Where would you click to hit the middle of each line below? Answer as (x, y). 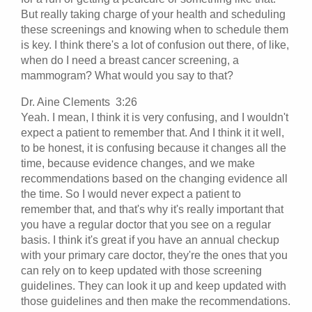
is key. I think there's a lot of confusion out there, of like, (155, 45)
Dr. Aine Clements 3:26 (82, 102)
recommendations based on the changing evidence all (154, 178)
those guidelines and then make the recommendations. (156, 301)
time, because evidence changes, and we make (138, 163)
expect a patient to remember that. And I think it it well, (153, 132)
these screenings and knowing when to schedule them (155, 29)
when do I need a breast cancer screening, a (130, 60)
